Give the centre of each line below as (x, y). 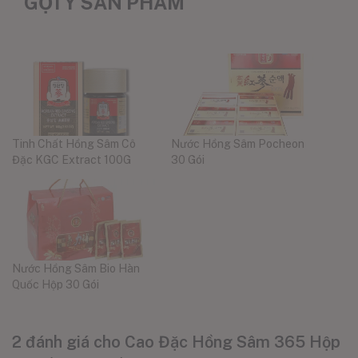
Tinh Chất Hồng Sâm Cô (74, 143)
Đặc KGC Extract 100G (72, 159)
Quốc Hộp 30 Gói (56, 284)
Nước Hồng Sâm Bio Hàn (76, 268)
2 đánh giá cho (68, 342)
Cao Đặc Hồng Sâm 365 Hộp (233, 342)
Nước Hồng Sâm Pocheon (238, 143)
